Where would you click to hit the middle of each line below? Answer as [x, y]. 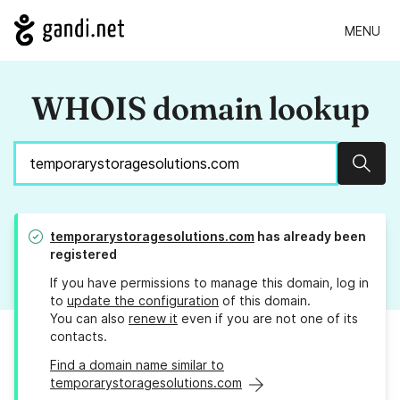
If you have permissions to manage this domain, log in [209, 283]
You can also [89, 319]
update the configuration [143, 301]
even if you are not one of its [268, 319]
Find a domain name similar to [137, 365]
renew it [153, 319]
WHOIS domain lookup [200, 108]
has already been [310, 237]
